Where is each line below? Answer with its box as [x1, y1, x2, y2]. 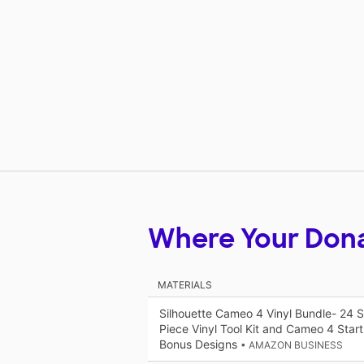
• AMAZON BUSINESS [240, 339, 343, 352]
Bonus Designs [159, 337, 240, 352]
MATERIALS [158, 279, 212, 292]
